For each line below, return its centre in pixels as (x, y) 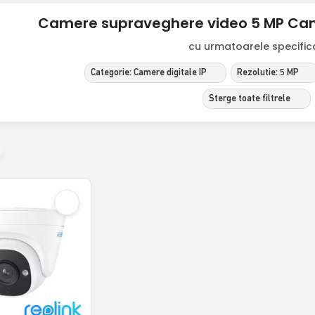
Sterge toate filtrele (250, 98)
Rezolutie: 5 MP (268, 72)
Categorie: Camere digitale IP (148, 72)
